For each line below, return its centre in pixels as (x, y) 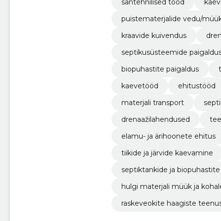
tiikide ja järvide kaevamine (167, 153)
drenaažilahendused (155, 119)
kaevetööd (140, 86)
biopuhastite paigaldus (160, 69)
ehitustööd (197, 86)
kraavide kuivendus (154, 35)
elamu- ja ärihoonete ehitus (168, 136)
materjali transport (152, 102)
